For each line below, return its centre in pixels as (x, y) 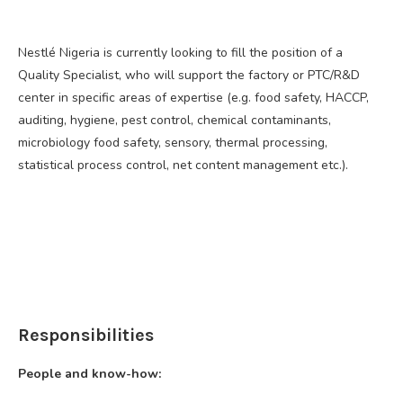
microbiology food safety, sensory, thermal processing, (173, 142)
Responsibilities (86, 335)
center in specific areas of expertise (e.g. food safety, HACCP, (193, 97)
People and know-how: (90, 373)
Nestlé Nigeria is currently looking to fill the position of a (180, 52)
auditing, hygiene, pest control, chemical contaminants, (175, 120)
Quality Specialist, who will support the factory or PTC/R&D (189, 75)
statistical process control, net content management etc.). (183, 165)
